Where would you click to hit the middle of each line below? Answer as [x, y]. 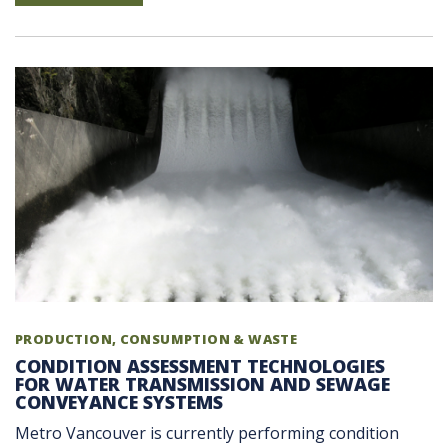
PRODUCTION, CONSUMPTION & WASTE [156, 338]
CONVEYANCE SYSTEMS [119, 401]
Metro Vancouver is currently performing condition [207, 432]
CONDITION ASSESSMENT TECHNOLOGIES [200, 365]
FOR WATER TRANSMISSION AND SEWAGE [202, 383]
